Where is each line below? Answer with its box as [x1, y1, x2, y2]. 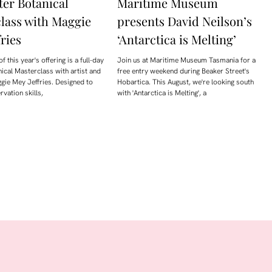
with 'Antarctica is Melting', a [117, 88, 207, 98]
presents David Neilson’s [117, 13, 253, 30]
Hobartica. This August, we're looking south [117, 77, 254, 87]
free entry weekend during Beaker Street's [117, 66, 250, 76]
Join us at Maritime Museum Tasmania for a [117, 55, 256, 66]
